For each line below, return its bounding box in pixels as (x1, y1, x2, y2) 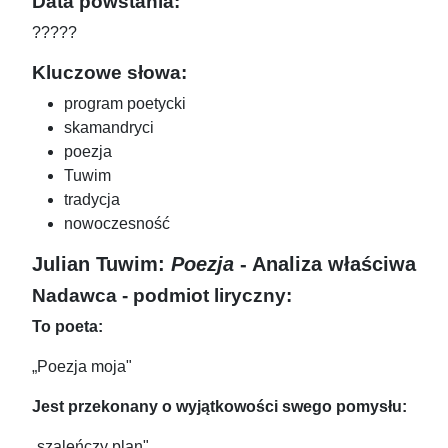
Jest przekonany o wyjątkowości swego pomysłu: (32, 398, 407, 416)
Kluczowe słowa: (32, 61, 187, 84)
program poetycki (64, 95, 186, 113)
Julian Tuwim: (32, 253, 171, 276)
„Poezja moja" (32, 358, 132, 376)
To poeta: (32, 318, 103, 336)
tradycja (64, 191, 120, 209)
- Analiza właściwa (234, 253, 416, 276)
